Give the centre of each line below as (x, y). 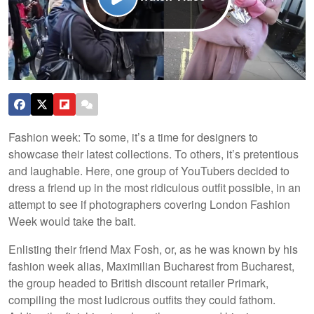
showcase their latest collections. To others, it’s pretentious (153, 153)
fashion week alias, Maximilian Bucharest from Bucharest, (151, 266)
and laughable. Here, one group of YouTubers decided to (149, 170)
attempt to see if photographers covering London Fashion (149, 204)
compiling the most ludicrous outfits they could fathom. (142, 299)
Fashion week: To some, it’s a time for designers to (133, 137)
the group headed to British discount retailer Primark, (138, 282)
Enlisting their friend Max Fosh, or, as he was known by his (153, 249)
